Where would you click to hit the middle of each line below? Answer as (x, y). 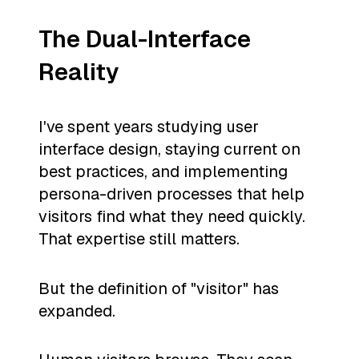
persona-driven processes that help (171, 194)
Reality (79, 72)
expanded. (77, 311)
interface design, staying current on (169, 149)
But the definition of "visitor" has (159, 288)
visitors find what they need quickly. (172, 216)
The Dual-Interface (145, 39)
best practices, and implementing (163, 171)
